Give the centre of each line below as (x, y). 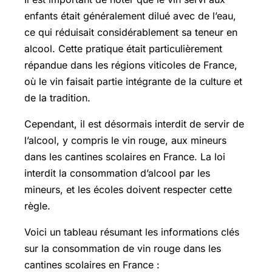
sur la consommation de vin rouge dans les (123, 248)
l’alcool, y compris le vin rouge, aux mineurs (125, 140)
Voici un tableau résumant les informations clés (132, 232)
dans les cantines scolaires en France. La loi (125, 156)
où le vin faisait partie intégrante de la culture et (133, 81)
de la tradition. (57, 97)
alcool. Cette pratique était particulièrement (123, 48)
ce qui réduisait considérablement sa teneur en (131, 32)
